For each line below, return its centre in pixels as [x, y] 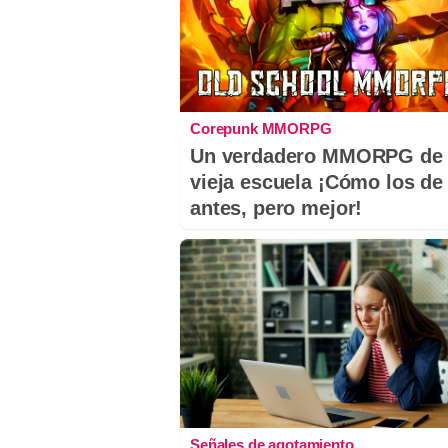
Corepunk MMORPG [261, 129]
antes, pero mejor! [276, 208]
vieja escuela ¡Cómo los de [317, 182]
